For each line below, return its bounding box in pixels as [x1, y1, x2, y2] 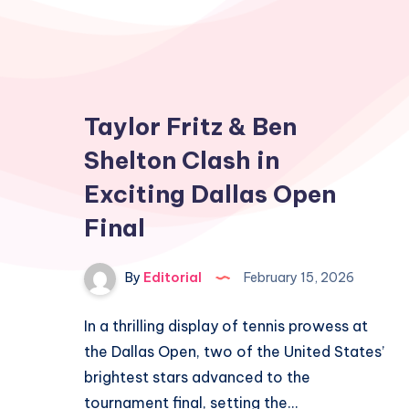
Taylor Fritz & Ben [84, 111, 297, 142]
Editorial [141, 269, 202, 287]
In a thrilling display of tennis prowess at [84, 317, 368, 335]
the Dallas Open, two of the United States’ [84, 342, 384, 361]
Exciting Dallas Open [84, 179, 336, 209]
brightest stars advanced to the [84, 368, 310, 386]
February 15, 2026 [241, 269, 354, 287]
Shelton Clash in [84, 145, 279, 175]
